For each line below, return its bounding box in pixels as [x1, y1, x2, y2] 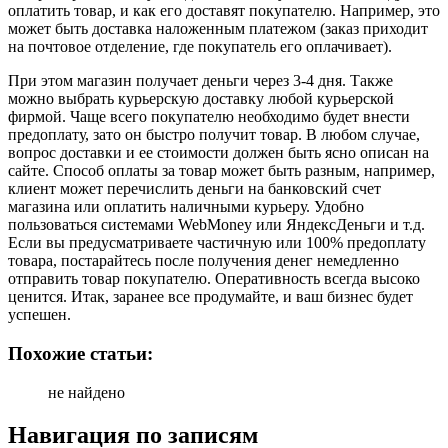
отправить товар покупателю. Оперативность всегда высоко [8, 270, 420, 288]
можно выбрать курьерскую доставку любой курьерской [8, 90, 394, 108]
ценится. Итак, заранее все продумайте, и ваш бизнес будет [8, 288, 413, 306]
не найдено [48, 383, 125, 401]
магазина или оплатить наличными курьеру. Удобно [8, 198, 364, 216]
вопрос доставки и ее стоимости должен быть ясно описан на [8, 144, 429, 162]
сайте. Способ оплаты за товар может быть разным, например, [8, 162, 435, 180]
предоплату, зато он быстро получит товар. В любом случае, [8, 126, 420, 144]
